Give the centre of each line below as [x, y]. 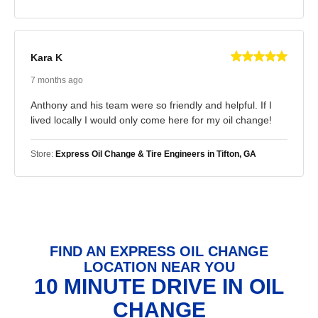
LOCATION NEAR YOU [159, 267]
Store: [43, 154]
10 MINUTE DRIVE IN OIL [159, 286]
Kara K [46, 58]
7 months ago [57, 80]
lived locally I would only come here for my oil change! [151, 120]
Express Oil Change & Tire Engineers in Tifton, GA [156, 154]
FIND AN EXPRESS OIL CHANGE [159, 251]
